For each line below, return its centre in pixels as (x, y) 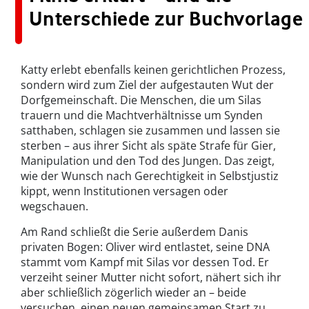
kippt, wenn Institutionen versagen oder (124, 191)
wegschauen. (54, 206)
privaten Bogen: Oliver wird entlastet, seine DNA (145, 247)
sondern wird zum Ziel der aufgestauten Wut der (147, 84)
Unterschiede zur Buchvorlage (166, 18)
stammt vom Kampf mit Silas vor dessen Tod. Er (145, 262)
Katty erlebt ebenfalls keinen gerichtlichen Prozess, (153, 69)
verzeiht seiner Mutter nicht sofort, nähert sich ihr (151, 277)
